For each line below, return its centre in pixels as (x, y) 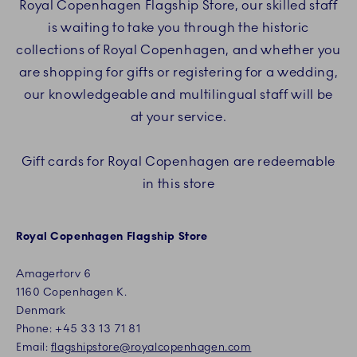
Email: (33, 347)
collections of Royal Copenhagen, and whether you (178, 51)
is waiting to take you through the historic (178, 28)
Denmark (41, 311)
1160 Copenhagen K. (72, 292)
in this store (178, 184)
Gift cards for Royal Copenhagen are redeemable (178, 162)
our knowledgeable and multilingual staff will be (178, 95)
